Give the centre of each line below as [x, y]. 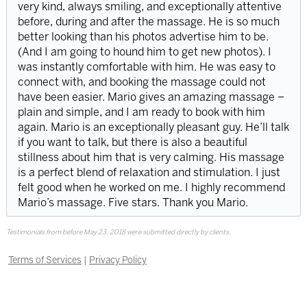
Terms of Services [45, 259]
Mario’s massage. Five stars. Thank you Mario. [133, 202]
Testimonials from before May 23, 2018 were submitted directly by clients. [118, 232]
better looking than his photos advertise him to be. [143, 36]
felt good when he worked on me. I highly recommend [151, 187]
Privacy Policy [118, 259]
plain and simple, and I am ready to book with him [141, 112]
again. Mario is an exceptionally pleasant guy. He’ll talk [153, 127]
